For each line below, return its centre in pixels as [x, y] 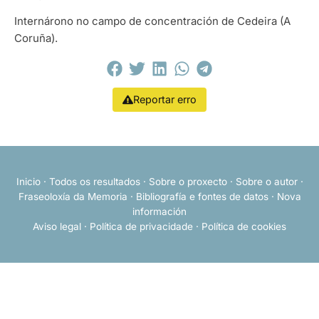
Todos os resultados [94, 181]
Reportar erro [164, 99]
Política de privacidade [141, 226]
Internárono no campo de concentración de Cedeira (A [152, 21]
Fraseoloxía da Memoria [73, 196]
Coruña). [36, 38]
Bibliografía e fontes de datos [202, 196]
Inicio [28, 181]
